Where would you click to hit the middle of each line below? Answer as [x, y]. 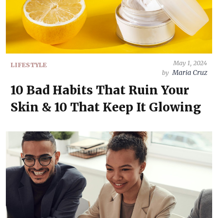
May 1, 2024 [190, 63]
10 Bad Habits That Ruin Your [100, 90]
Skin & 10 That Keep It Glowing [106, 107]
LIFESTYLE [29, 65]
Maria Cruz [190, 73]
